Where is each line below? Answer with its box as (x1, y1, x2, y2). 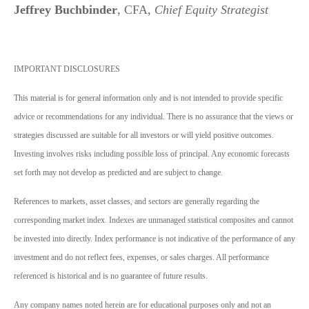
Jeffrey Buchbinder (14, 3, 117, 17)
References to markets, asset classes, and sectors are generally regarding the (14, 197, 259, 207)
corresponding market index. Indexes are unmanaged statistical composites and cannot (14, 215, 293, 226)
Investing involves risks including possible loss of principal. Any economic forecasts (14, 149, 290, 159)
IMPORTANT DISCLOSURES (14, 64, 120, 74)
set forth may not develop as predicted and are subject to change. (14, 168, 223, 178)
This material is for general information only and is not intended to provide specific (14, 93, 283, 103)
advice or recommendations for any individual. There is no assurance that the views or (14, 112, 293, 122)
